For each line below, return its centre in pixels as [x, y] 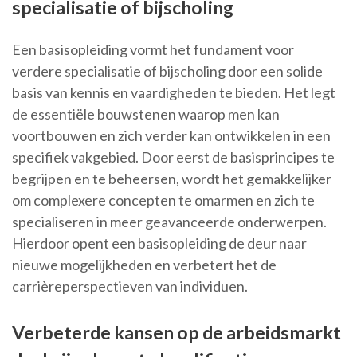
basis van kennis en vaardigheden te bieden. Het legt [174, 93]
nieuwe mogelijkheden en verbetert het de [144, 265]
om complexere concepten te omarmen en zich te [163, 200]
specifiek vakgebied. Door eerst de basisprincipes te [173, 157]
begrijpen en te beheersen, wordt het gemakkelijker [172, 179]
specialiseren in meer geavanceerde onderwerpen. [169, 222]
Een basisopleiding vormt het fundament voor [153, 50]
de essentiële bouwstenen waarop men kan [146, 114]
